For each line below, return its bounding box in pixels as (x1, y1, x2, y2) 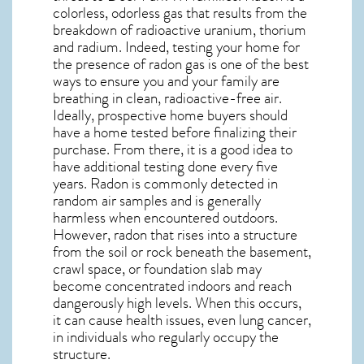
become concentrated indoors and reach (53, 275, 292, 297)
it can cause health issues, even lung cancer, (53, 309, 311, 331)
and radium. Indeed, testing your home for (53, 36, 300, 58)
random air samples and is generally (53, 189, 261, 212)
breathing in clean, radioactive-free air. (53, 87, 282, 110)
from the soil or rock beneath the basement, (53, 240, 311, 263)
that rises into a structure (147, 223, 297, 246)
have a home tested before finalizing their (53, 121, 297, 144)
